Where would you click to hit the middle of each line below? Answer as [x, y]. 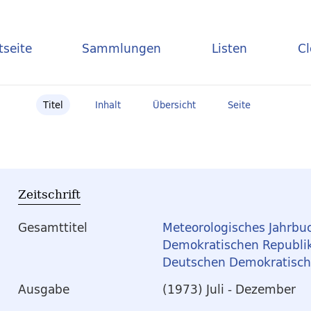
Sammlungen [122, 48]
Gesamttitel [53, 228]
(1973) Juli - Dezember [229, 289]
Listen [230, 48]
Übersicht [174, 105]
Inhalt [108, 105]
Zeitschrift [49, 194]
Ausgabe [44, 289]
